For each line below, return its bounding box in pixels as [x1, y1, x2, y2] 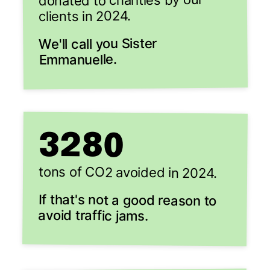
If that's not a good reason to [38, 191, 217, 209]
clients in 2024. [38, 8, 131, 25]
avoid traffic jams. [38, 207, 148, 224]
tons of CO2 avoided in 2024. [38, 163, 218, 181]
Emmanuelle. [39, 51, 118, 68]
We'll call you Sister [39, 35, 157, 52]
